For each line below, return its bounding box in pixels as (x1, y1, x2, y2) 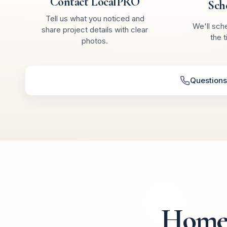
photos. (82, 35, 108, 46)
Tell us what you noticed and (45, 13, 144, 23)
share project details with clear (42, 24, 148, 34)
